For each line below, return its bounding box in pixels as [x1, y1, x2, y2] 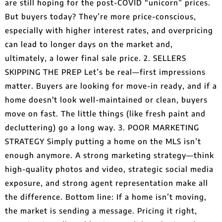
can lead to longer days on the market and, [5, 40, 173, 49]
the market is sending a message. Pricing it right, [5, 206, 197, 215]
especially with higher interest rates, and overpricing [5, 26, 213, 35]
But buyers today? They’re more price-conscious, [5, 12, 196, 21]
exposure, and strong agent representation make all [5, 178, 208, 187]
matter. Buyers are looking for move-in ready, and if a [5, 81, 217, 90]
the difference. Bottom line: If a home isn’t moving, [5, 192, 207, 201]
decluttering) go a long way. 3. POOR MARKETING [5, 123, 199, 132]
